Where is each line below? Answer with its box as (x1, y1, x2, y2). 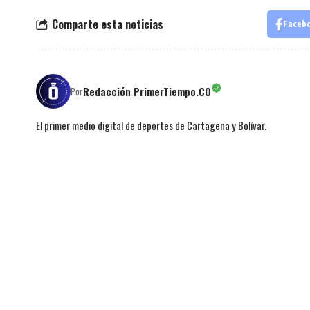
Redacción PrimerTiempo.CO (83, 83, 211, 99)
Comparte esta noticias (52, 15, 163, 33)
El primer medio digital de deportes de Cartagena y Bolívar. (36, 118, 266, 134)
